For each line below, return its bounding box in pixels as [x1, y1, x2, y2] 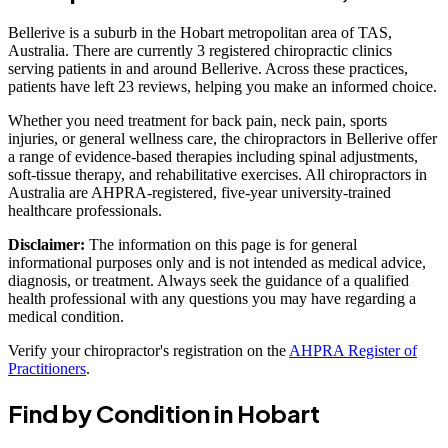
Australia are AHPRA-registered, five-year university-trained [8, 183, 391, 201]
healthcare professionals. [8, 201, 162, 219]
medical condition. [8, 307, 124, 325]
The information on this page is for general [85, 235, 357, 253]
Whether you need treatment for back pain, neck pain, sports [8, 111, 387, 129]
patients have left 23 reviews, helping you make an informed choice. [8, 77, 437, 95]
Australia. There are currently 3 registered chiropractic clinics [8, 41, 392, 59]
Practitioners [8, 359, 86, 377]
